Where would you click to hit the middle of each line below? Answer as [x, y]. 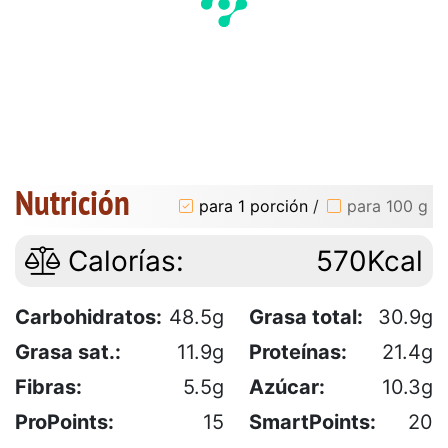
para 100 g [387, 206]
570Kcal [369, 260]
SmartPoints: [312, 421]
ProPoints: [64, 421]
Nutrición [72, 201]
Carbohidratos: [88, 316]
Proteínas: [298, 351]
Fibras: [48, 386]
